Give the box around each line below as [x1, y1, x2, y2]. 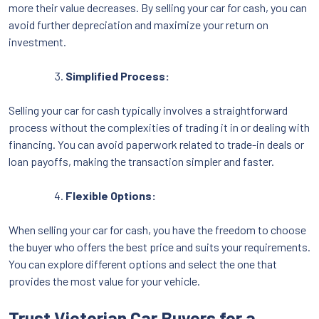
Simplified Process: [66, 68, 169, 83]
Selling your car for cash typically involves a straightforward [9, 103, 288, 117]
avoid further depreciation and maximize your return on [9, 17, 268, 31]
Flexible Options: [66, 188, 156, 202]
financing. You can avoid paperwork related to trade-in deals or [9, 137, 304, 151]
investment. [9, 34, 66, 48]
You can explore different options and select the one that [9, 256, 277, 271]
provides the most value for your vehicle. [9, 273, 200, 288]
